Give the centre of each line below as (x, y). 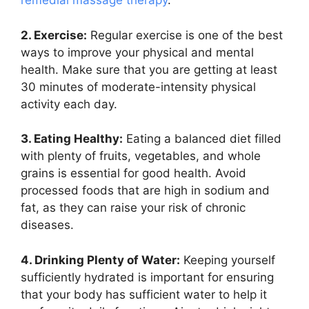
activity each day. (69, 104)
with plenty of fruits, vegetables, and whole (141, 156)
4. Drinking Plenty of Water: (100, 260)
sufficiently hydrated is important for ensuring (147, 277)
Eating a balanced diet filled (202, 139)
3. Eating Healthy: (72, 139)
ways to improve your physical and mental (137, 52)
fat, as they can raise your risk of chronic (133, 208)
